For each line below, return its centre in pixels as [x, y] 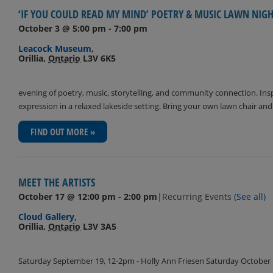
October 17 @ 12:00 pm [67, 197]
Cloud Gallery [46, 217]
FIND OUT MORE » [63, 131]
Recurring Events [198, 197]
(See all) [250, 197]
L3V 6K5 [99, 58]
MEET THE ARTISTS [57, 183]
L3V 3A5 [100, 227]
